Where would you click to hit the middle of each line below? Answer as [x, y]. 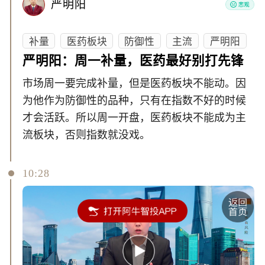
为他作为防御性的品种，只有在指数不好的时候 [135, 101]
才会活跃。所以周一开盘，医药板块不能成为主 [135, 118]
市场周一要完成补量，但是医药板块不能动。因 [135, 84]
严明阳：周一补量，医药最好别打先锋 [133, 61]
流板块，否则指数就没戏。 [87, 135]
